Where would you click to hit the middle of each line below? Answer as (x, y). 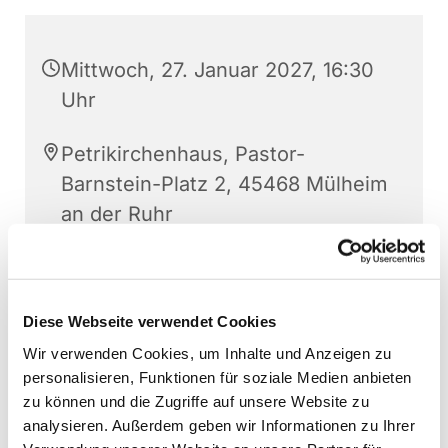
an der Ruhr (117, 214)
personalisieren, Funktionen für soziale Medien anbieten (217, 377)
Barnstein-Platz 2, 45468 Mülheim (224, 184)
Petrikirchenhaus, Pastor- (183, 154)
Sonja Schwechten (149, 268)
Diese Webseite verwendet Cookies (149, 321)
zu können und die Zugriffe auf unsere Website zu (196, 401)
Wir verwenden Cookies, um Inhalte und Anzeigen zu (207, 353)
